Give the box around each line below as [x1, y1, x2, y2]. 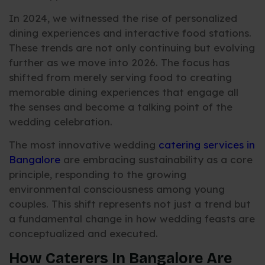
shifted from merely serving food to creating [9, 71, 232, 84]
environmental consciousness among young [9, 183, 225, 196]
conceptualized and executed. [9, 227, 158, 240]
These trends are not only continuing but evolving [9, 41, 255, 54]
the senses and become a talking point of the [9, 101, 232, 114]
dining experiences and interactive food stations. [9, 27, 251, 40]
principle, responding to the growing [9, 168, 186, 181]
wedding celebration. [9, 115, 112, 128]
